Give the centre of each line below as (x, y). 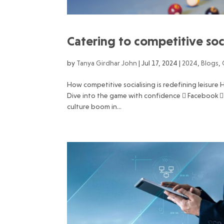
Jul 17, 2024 (160, 63)
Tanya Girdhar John (107, 63)
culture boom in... (94, 107)
